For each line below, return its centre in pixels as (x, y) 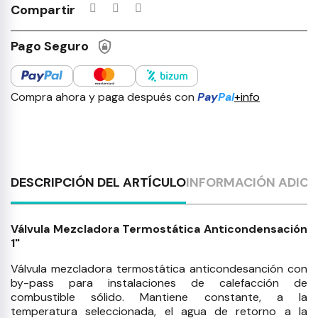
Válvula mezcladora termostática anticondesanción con (159, 269)
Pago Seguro (50, 46)
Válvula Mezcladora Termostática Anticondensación (159, 229)
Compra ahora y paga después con (104, 97)
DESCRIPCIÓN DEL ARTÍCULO (98, 183)
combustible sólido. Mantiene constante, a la (159, 297)
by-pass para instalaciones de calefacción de (159, 283)
